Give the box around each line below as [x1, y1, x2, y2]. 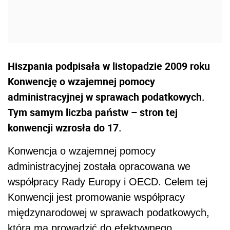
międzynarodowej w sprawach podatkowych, [8, 207, 209, 219]
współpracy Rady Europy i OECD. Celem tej [8, 176, 207, 188]
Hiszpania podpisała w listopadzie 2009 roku [8, 59, 210, 73]
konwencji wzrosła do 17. [8, 121, 122, 135]
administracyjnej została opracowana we [8, 161, 190, 172]
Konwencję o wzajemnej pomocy [8, 74, 155, 89]
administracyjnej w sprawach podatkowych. [8, 90, 205, 104]
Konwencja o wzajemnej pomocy [8, 145, 156, 157]
